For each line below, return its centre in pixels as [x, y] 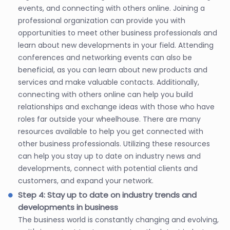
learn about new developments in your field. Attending [116, 45]
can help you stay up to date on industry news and [109, 156]
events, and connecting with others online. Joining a [111, 8]
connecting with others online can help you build [106, 94]
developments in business [68, 207]
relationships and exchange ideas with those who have [116, 107]
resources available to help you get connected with [111, 131]
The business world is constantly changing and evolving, [118, 219]
